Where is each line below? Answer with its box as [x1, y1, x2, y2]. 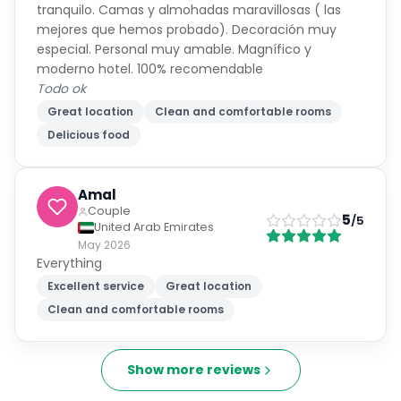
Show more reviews [126, 361, 260, 379]
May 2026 [78, 237, 131, 252]
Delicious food [47, 127, 130, 142]
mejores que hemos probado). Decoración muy [37, 21, 337, 38]
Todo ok [37, 80, 86, 98]
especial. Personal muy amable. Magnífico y [37, 40, 311, 58]
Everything [37, 254, 102, 272]
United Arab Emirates [94, 219, 214, 235]
